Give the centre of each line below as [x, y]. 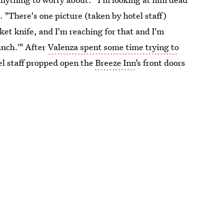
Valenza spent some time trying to [113, 47]
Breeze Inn [115, 63]
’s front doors [161, 63]
